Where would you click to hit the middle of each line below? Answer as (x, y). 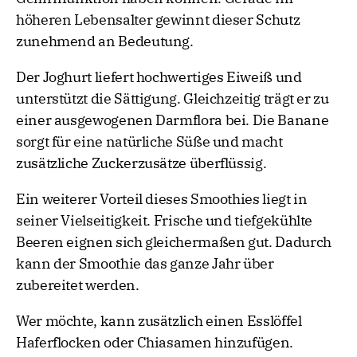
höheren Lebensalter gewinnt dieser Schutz (158, 20)
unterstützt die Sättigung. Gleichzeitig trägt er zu (173, 99)
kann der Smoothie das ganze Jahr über (145, 264)
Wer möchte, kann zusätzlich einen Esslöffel (159, 321)
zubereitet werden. (78, 285)
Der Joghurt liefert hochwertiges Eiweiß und (159, 77)
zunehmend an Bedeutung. (105, 41)
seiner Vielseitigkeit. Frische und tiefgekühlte (165, 221)
